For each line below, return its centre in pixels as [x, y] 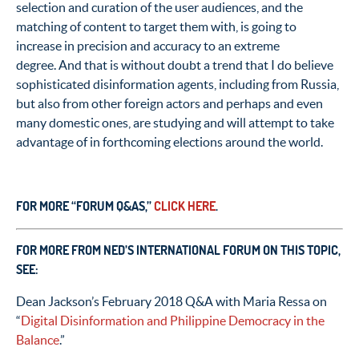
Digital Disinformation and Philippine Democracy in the [173, 320]
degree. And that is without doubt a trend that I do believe [175, 65]
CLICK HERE [185, 206]
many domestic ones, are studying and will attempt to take [175, 122]
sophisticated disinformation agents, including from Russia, [177, 84]
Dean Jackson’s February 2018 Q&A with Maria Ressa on [171, 301]
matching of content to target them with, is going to [156, 26]
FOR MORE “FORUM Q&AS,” [85, 206]
